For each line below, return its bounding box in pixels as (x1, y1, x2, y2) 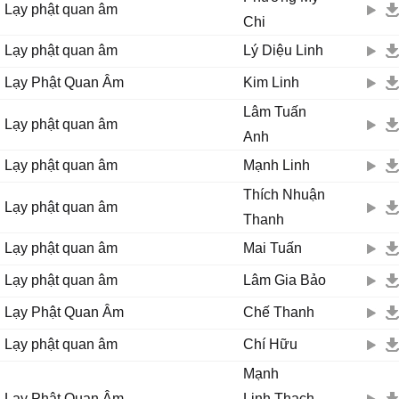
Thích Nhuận (243, 187, 325, 202)
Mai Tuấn (243, 240, 302, 256)
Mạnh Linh (243, 158, 310, 173)
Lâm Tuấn (243, 104, 306, 119)
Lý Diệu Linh (243, 43, 323, 58)
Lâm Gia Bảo (243, 273, 326, 288)
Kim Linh (243, 75, 299, 90)
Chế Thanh (243, 305, 314, 320)
